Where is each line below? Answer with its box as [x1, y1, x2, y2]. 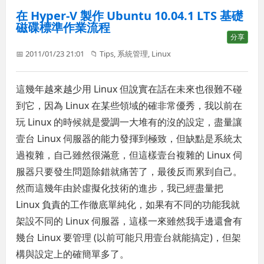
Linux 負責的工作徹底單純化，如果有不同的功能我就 [16, 197, 240, 211]
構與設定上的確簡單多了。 [16, 247, 130, 260]
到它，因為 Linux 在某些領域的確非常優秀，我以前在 [16, 98, 243, 112]
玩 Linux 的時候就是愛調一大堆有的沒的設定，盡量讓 [16, 115, 243, 128]
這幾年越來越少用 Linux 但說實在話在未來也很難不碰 [16, 82, 243, 95]
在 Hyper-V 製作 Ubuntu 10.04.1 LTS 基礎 [16, 7, 244, 24]
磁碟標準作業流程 [16, 19, 111, 35]
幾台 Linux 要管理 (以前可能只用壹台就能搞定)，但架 [16, 230, 242, 244]
